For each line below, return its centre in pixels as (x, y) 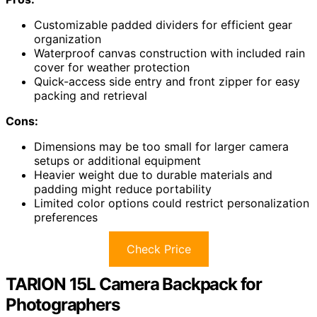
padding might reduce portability (123, 189)
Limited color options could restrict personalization (172, 203)
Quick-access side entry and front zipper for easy (167, 81)
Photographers (63, 304)
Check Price (158, 249)
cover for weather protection (112, 67)
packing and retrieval (91, 95)
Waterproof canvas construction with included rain (169, 53)
